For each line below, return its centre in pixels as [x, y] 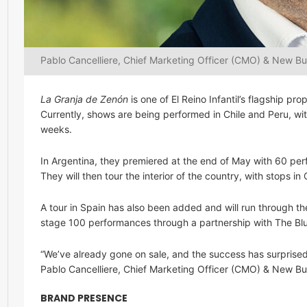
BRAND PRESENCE [84, 298]
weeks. [56, 129]
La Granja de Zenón [84, 99]
